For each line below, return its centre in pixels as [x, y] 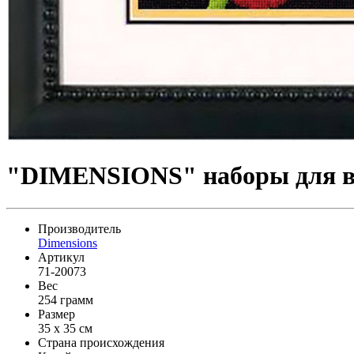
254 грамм [66, 299]
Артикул [61, 257]
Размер [56, 314]
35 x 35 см [65, 328]
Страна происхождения [101, 342]
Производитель [79, 228]
